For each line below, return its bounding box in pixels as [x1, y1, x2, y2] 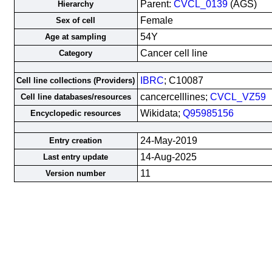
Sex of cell [56, 16, 95, 25]
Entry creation [49, 136, 102, 145]
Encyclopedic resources [30, 109, 121, 118]
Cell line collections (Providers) [16, 76, 135, 85]
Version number [46, 169, 106, 178]
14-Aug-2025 [140, 152, 197, 162]
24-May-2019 [140, 135, 197, 146]
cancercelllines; [140, 92, 210, 102]
